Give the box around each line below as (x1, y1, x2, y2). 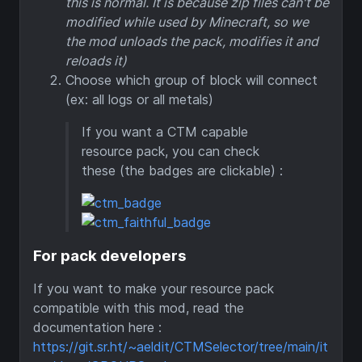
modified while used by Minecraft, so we (65, 13, 309, 30)
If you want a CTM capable (82, 123, 248, 140)
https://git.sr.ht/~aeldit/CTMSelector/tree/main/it (33, 339, 328, 356)
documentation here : (33, 319, 162, 336)
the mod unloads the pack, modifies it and (65, 32, 318, 49)
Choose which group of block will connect (65, 71, 318, 88)
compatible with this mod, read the (33, 300, 244, 317)
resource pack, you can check (82, 142, 259, 159)
